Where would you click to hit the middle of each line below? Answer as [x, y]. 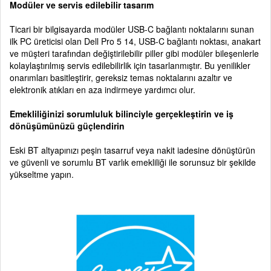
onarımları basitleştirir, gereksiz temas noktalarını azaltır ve [121, 77]
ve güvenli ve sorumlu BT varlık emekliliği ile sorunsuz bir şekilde [133, 162]
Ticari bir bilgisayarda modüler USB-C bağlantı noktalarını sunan [132, 29]
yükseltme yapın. [42, 174]
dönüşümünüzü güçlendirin [67, 126]
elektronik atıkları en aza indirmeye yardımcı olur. [103, 89]
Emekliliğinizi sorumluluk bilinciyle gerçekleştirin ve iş [122, 113]
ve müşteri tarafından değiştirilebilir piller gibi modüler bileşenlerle [134, 53]
